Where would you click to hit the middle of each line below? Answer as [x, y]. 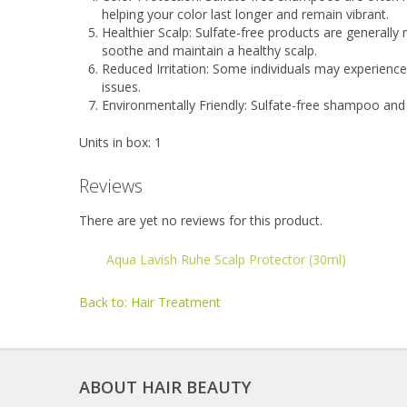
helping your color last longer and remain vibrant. [245, 14]
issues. [121, 87]
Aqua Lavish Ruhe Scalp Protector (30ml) [226, 259]
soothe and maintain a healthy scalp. [209, 50]
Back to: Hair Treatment [150, 302]
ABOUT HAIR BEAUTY [165, 387]
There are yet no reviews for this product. [201, 220]
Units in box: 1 [120, 142]
